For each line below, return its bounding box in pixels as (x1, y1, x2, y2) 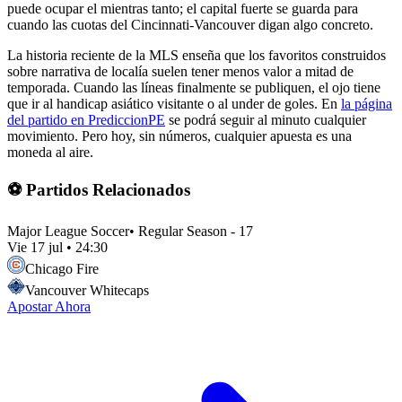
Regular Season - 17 (138, 223, 253, 239)
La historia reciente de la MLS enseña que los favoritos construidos (7, 48, 386, 64)
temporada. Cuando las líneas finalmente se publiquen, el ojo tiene (7, 80, 380, 96)
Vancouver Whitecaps (25, 282, 149, 298)
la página (341, 96, 392, 112)
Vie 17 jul (7, 239, 63, 255)
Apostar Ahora (7, 298, 91, 314)
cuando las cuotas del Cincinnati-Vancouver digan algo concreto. (7, 17, 373, 33)
